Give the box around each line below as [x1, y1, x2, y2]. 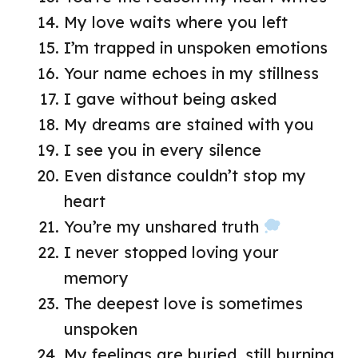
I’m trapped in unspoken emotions [64, 37, 328, 58]
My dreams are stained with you [64, 113, 314, 134]
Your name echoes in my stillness [64, 62, 319, 83]
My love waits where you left [64, 11, 288, 32]
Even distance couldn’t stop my [64, 165, 306, 185]
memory [64, 267, 129, 288]
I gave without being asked [64, 88, 276, 109]
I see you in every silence [64, 139, 261, 160]
